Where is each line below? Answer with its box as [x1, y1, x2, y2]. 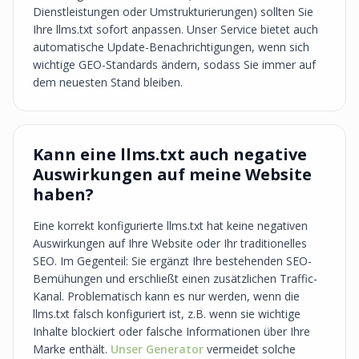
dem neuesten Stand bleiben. [33, 75, 183, 90]
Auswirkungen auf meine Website [33, 163, 312, 185]
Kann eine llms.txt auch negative [33, 143, 307, 165]
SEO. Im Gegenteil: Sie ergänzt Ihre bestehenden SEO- [33, 253, 312, 268]
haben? [33, 184, 94, 205]
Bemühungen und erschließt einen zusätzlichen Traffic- [33, 271, 317, 286]
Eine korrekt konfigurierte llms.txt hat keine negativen [33, 218, 308, 233]
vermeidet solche [204, 341, 296, 357]
